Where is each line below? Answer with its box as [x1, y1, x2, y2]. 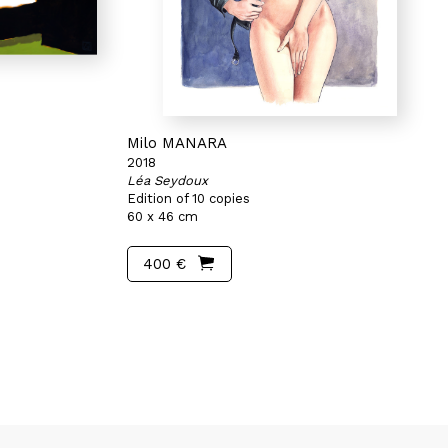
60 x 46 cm [127, 209, 198, 224]
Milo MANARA [127, 134, 227, 152]
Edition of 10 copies [127, 191, 250, 206]
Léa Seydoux [127, 173, 208, 188]
